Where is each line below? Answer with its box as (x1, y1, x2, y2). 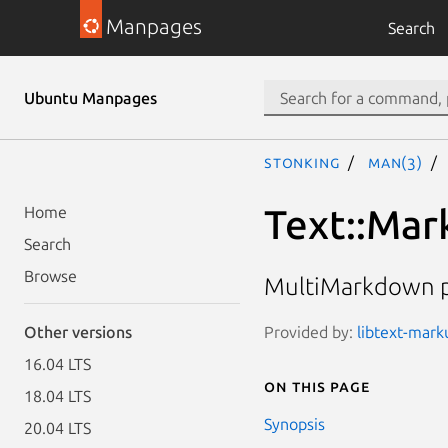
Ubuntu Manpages (24, 89, 157, 107)
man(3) (368, 153, 423, 171)
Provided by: (264, 322, 357, 341)
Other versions (24, 323, 132, 341)
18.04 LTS (24, 387, 91, 405)
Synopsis (264, 414, 325, 433)
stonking (264, 153, 341, 171)
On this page (264, 376, 370, 395)
